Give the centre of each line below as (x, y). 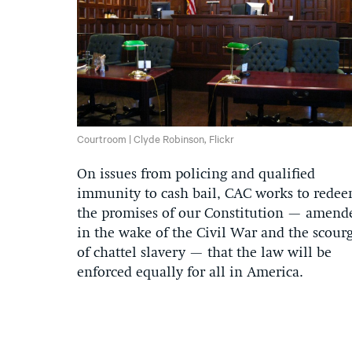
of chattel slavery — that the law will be (204, 253)
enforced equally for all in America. (190, 272)
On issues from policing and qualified (196, 174)
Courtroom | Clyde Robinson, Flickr (156, 138)
